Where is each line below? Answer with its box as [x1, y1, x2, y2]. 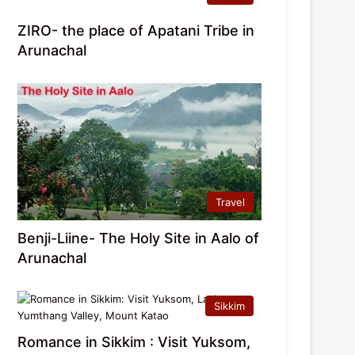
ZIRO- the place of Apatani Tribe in [17, 21, 255, 39]
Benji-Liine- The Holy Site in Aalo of [17, 230, 260, 247]
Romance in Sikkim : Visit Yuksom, [17, 334, 251, 351]
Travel [216, 196, 245, 209]
